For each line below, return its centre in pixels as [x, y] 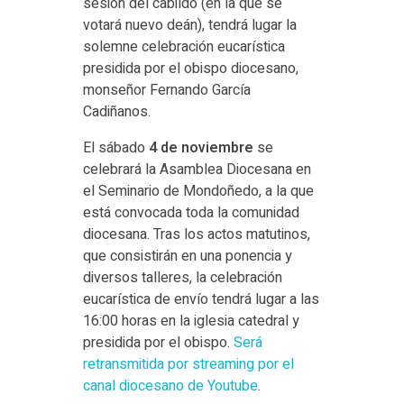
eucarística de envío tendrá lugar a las [201, 300]
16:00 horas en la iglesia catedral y [191, 321]
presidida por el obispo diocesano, [190, 69]
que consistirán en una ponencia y [187, 257]
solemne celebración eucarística [184, 47]
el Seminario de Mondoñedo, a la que [198, 192]
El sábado [115, 148]
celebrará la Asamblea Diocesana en [197, 170]
